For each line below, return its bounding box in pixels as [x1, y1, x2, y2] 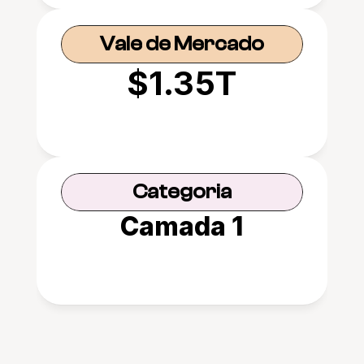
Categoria [132, 180, 232, 203]
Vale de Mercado [99, 32, 264, 55]
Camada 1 [120, 210, 244, 242]
